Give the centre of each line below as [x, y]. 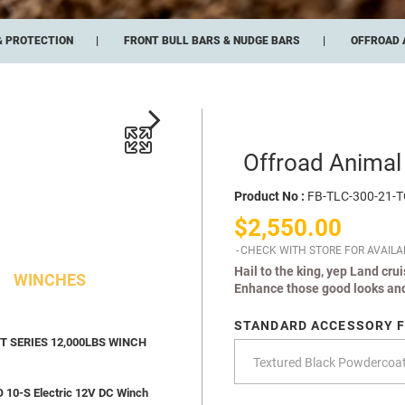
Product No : [269, 197]
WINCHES [50, 280]
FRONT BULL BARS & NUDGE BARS [212, 41]
